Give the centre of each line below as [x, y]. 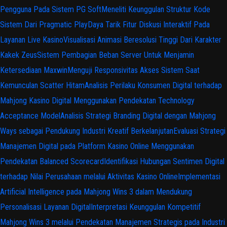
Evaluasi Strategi [199, 131]
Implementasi [199, 176]
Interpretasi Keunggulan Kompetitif [146, 207]
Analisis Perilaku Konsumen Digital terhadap [153, 85]
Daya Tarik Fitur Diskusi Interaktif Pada [149, 24]
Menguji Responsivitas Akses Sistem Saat [134, 70]
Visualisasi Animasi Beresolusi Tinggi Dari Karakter [142, 40]
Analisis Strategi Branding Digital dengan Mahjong [138, 116]
